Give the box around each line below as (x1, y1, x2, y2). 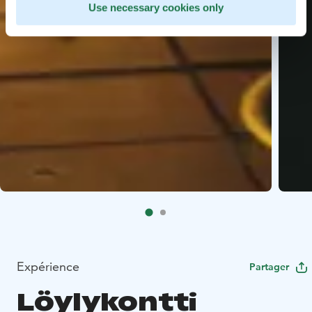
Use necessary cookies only (88, 1, 224, 14)
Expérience (17, 258, 79, 275)
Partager (249, 260, 289, 274)
